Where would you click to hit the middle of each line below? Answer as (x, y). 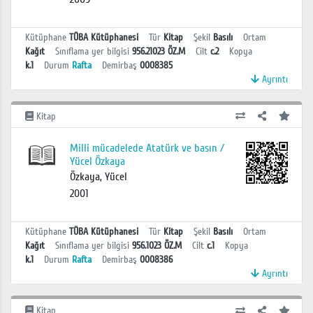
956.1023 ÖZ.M (157, 246)
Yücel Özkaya (97, 162)
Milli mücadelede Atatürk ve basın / (147, 148)
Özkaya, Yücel (98, 177)
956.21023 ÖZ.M (159, 51)
